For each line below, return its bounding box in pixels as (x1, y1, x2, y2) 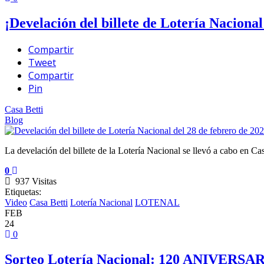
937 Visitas (11, 176, 57, 186)
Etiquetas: (5, 186, 41, 197)
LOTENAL (135, 197, 180, 207)
